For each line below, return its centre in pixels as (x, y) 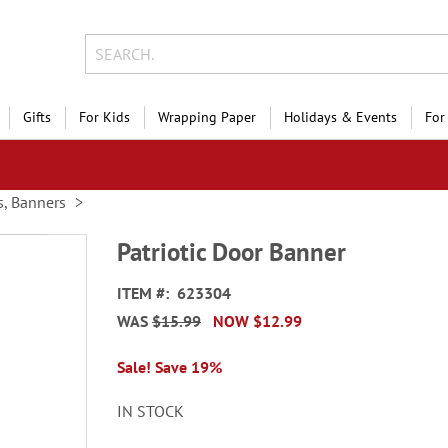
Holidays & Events (340, 117)
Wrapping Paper (207, 117)
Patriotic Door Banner (232, 252)
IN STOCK (151, 411)
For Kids (104, 117)
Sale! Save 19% (170, 367)
